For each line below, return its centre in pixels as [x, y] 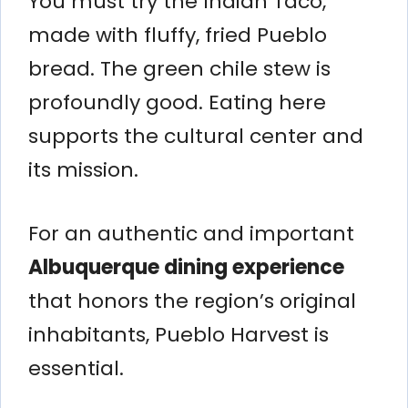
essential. [76, 368]
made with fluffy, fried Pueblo [178, 35]
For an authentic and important [191, 233]
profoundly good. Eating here [177, 102]
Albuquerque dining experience [186, 267]
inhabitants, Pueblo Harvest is [178, 334]
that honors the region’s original [192, 301]
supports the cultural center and [196, 136]
